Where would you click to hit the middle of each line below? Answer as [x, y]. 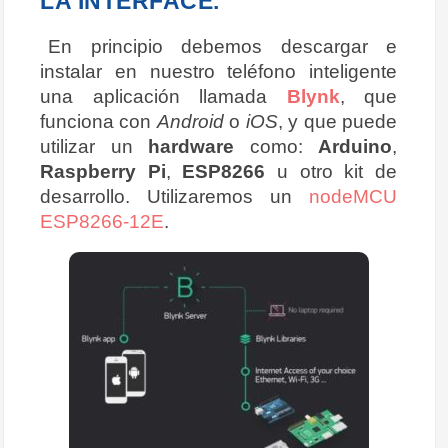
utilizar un [94, 146]
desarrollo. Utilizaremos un [174, 196]
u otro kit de [331, 171]
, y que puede [337, 121]
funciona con [98, 121]
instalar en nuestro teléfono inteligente [218, 71]
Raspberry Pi [103, 171]
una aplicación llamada [163, 96]
